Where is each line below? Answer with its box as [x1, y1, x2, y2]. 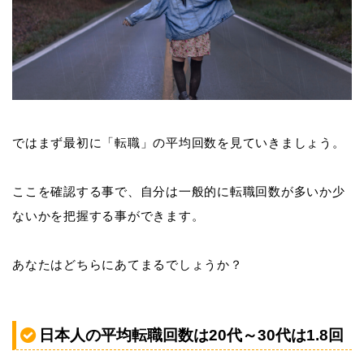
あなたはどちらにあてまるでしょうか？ [12, 257, 243, 271]
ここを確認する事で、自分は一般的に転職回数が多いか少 [12, 184, 345, 198]
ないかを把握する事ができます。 [12, 208, 205, 223]
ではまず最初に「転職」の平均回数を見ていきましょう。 [12, 135, 345, 149]
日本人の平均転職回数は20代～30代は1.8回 [39, 327, 344, 344]
